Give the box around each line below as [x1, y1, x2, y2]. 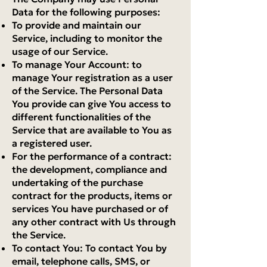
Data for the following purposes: [12, 6, 160, 18]
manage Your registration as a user [12, 72, 173, 83]
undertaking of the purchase [12, 176, 143, 188]
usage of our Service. [12, 45, 108, 57]
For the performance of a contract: [12, 150, 172, 162]
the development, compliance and [12, 163, 167, 175]
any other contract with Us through [12, 216, 176, 228]
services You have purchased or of [12, 203, 168, 215]
